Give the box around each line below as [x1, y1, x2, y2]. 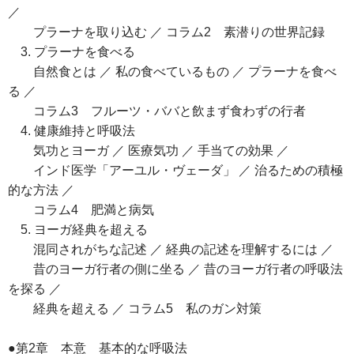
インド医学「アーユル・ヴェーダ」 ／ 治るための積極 [8, 164, 343, 178]
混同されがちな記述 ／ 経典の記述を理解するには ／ [8, 243, 333, 257]
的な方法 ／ [8, 183, 74, 198]
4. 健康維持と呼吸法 [8, 124, 135, 138]
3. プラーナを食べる [8, 45, 135, 59]
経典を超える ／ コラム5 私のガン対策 [8, 302, 262, 316]
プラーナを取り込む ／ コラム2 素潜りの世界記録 [8, 25, 325, 40]
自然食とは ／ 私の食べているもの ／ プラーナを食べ [8, 65, 337, 79]
